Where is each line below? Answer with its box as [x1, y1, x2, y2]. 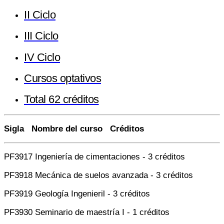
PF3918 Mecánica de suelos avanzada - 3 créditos [4, 170, 193, 180]
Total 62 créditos [24, 93, 99, 106]
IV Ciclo [24, 50, 60, 63]
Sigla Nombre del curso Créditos [4, 124, 144, 134]
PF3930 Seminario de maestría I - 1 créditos [4, 207, 169, 217]
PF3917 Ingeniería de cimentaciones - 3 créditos [4, 152, 185, 162]
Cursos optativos [24, 71, 101, 84]
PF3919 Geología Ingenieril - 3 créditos [4, 189, 150, 199]
